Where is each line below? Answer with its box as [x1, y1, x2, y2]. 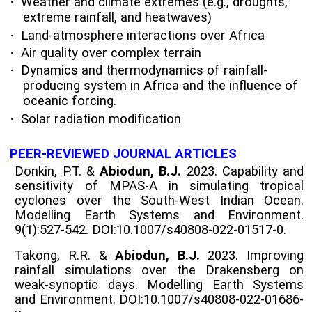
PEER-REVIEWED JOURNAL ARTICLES [10, 146, 237, 162]
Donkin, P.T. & [15, 163, 100, 179]
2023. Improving [199, 247, 304, 263]
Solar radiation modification [21, 111, 182, 127]
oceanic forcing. [23, 93, 117, 109]
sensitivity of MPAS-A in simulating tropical [15, 178, 304, 194]
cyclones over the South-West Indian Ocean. [15, 192, 304, 208]
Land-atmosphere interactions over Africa [21, 27, 265, 43]
